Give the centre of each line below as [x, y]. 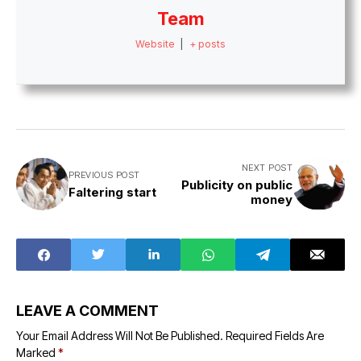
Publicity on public [237, 185]
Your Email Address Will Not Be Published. [120, 336]
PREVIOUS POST [104, 175]
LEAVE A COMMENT [87, 311]
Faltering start [112, 193]
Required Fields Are [275, 336]
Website [156, 44]
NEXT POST [267, 168]
